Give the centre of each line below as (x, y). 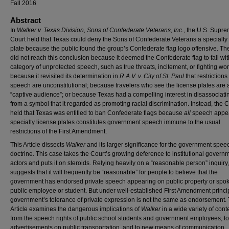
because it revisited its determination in (65, 76)
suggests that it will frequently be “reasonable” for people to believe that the (114, 172)
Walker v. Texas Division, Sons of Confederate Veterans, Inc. (100, 30)
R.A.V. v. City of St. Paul (152, 76)
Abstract (26, 20)
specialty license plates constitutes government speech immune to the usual (115, 122)
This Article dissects (38, 144)
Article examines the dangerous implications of (76, 209)
